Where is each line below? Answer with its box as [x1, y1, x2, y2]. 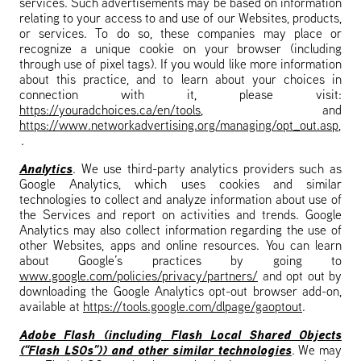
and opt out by [258, 271, 342, 284]
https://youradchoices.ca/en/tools [19, 105, 201, 118]
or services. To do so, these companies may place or [19, 28, 342, 41]
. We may [291, 345, 342, 358]
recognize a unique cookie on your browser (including [19, 44, 342, 56]
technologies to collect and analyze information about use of [19, 194, 342, 207]
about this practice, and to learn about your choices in [19, 74, 342, 87]
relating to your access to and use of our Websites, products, [19, 13, 342, 26]
